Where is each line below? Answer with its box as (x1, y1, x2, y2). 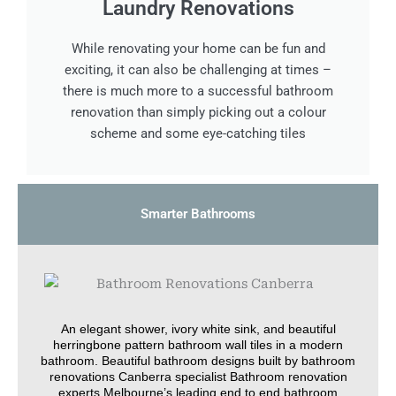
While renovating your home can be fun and (71, 41, 325, 57)
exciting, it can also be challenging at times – (65, 62, 331, 79)
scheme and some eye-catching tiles (90, 126, 306, 142)
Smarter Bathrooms (141, 206, 255, 223)
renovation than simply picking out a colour (70, 104, 326, 121)
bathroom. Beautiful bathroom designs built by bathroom (41, 353, 355, 368)
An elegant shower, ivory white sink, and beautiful (60, 321, 336, 336)
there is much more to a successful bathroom (63, 83, 333, 100)
